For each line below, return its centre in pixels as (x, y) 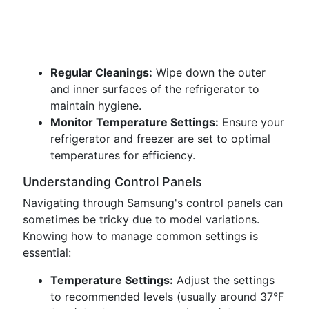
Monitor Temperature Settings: (134, 122)
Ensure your (251, 122)
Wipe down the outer (209, 72)
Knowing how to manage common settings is (140, 236)
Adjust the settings (224, 280)
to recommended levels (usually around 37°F (167, 297)
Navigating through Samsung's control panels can (153, 203)
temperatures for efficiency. (123, 155)
